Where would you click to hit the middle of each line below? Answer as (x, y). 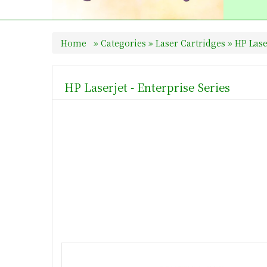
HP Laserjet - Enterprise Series (147, 87)
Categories (125, 43)
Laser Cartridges (190, 43)
